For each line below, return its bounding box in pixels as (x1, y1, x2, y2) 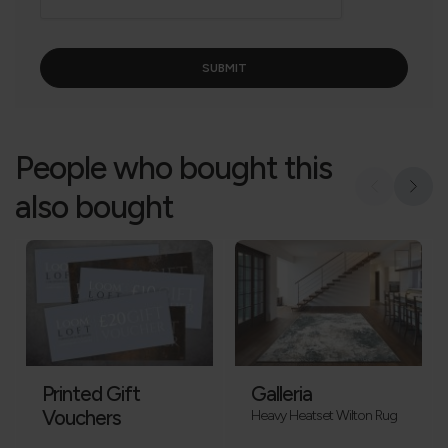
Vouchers (42, 406, 121, 431)
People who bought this (15, 148, 332, 188)
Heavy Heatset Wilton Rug (251, 406, 397, 425)
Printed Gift (42, 382, 140, 407)
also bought (15, 187, 173, 227)
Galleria (251, 382, 312, 407)
